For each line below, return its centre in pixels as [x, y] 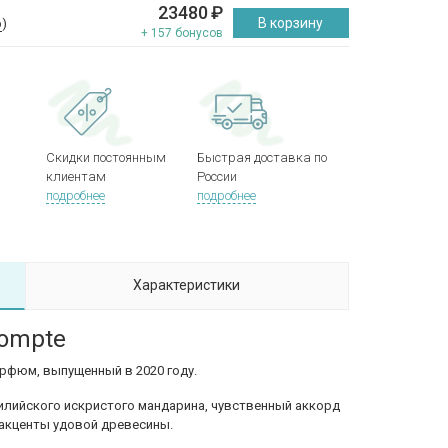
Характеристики [187, 285]
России [217, 176]
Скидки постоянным [105, 157]
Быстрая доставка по [262, 157]
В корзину [291, 23]
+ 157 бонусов [181, 33]
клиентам [75, 176]
